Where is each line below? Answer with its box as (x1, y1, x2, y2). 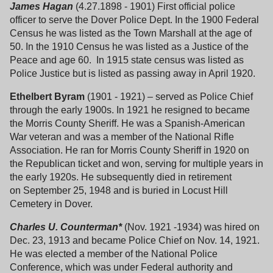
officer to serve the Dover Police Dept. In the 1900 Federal (10, 14, 259, 25)
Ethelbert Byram (10, 91, 85, 102)
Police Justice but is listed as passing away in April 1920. (10, 68, 258, 79)
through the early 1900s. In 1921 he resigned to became (10, 104, 250, 115)
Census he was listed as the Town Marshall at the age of (10, 27, 252, 38)
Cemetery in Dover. (10, 198, 95, 209)
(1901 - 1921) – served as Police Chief (85, 91, 253, 102)
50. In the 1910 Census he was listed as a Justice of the (10, 41, 249, 52)
